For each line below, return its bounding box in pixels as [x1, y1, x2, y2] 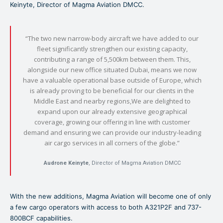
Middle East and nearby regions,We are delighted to [33, 97, 191, 106]
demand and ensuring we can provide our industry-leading [23, 128, 201, 137]
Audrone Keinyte [43, 160, 89, 167]
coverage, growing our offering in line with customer [34, 117, 190, 127]
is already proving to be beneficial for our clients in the [30, 86, 194, 96]
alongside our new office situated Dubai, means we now [27, 65, 197, 75]
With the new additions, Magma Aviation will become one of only [10, 192, 211, 201]
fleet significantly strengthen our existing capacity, [36, 44, 188, 54]
